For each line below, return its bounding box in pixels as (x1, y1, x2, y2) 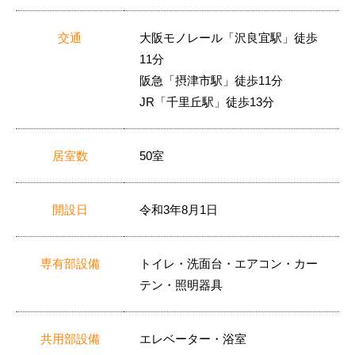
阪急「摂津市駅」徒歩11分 (139, 73, 283, 87)
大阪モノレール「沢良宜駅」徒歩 (139, 30, 318, 44)
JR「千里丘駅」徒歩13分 (139, 94, 274, 109)
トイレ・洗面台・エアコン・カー (139, 256, 318, 270)
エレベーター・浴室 (139, 331, 246, 345)
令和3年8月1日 (139, 202, 218, 216)
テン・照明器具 (139, 277, 223, 292)
